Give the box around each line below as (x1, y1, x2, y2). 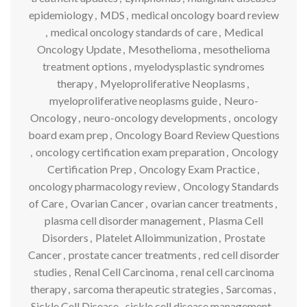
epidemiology (28, 8, 93, 22)
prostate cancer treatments (68, 248, 197, 262)
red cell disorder (203, 248, 280, 262)
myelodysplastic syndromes (134, 60, 265, 73)
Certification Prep (47, 162, 132, 176)
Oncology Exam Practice (138, 162, 256, 176)
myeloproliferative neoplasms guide (49, 94, 217, 108)
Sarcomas (226, 282, 272, 296)
